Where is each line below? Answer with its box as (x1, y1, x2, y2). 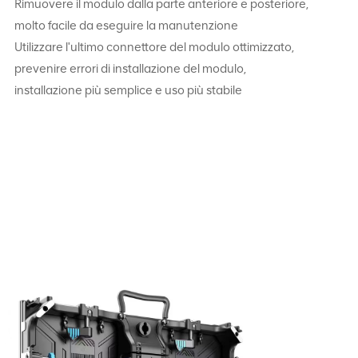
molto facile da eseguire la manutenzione (14, 18, 239, 33)
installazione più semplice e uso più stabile (14, 82, 243, 97)
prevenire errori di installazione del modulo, (14, 61, 247, 76)
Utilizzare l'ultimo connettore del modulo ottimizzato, (14, 39, 295, 54)
